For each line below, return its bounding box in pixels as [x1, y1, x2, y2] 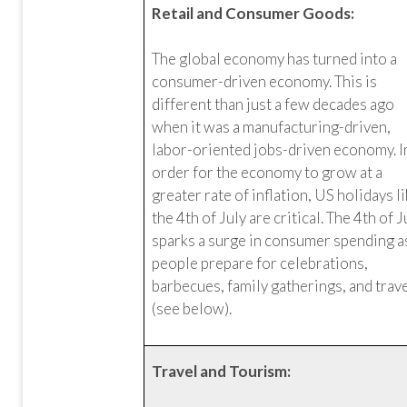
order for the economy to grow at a [152, 163, 383, 182]
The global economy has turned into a [152, 49, 398, 68]
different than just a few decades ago [152, 94, 395, 114]
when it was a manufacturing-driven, [152, 117, 392, 136]
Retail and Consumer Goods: [152, 4, 355, 23]
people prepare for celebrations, [152, 253, 369, 273]
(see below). [152, 299, 233, 318]
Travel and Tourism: [152, 362, 292, 381]
